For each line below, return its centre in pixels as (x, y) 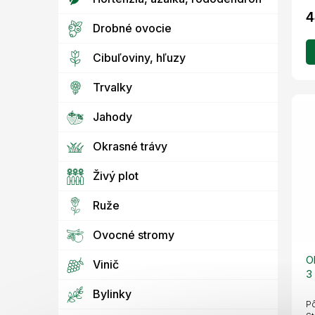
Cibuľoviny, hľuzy (139, 58)
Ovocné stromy (134, 235)
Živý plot (116, 176)
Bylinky (112, 294)
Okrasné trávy (130, 147)
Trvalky (112, 88)
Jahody (112, 117)
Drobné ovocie (132, 28)
